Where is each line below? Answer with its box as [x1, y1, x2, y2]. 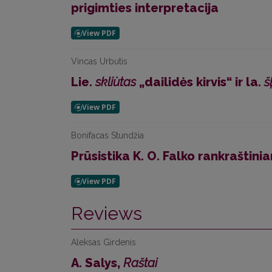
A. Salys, [71, 256, 123, 270]
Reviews [71, 203, 142, 224]
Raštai [123, 256, 157, 270]
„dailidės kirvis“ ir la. [136, 75, 264, 89]
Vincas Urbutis [71, 56, 127, 66]
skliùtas [95, 75, 136, 89]
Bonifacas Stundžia [71, 131, 144, 140]
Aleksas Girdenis [71, 237, 136, 247]
